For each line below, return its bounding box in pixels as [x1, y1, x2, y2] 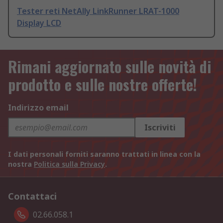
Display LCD [17, 17, 61, 29]
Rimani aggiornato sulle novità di [8, 55, 211, 78]
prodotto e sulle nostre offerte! [8, 73, 197, 96]
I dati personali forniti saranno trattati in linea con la [8, 149, 201, 159]
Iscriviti [144, 122, 176, 133]
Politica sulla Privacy [34, 159, 105, 169]
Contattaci [8, 190, 57, 203]
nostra [8, 159, 34, 169]
